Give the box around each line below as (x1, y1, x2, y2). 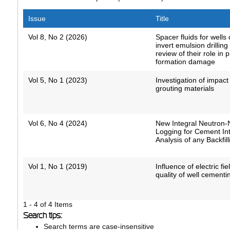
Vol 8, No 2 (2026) (28, 33, 87, 42)
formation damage (156, 57, 216, 66)
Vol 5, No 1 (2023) (28, 76, 87, 85)
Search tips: (23, 211, 62, 220)
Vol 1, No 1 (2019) (28, 162, 87, 171)
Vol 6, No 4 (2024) (28, 119, 87, 128)
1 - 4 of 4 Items (23, 200, 72, 209)
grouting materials (156, 84, 215, 93)
